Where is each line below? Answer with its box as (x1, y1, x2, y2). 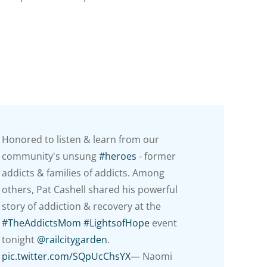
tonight (1, 233, 37, 247)
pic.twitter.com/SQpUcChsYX (1, 250, 131, 263)
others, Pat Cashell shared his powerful (1, 183, 178, 197)
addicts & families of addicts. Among (1, 166, 164, 180)
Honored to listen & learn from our (1, 133, 159, 147)
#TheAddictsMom (1, 216, 81, 230)
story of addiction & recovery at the (1, 200, 161, 213)
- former (136, 150, 176, 163)
